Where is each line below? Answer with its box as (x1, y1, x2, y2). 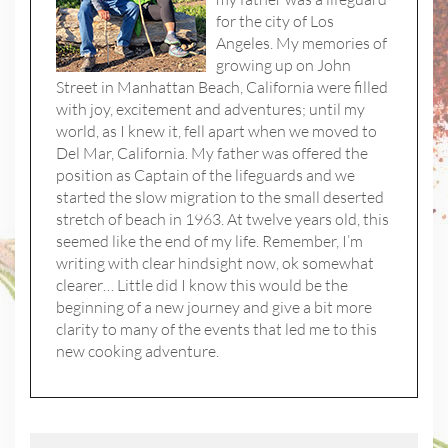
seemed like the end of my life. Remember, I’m (56, 231, 363, 252)
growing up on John (216, 55, 351, 76)
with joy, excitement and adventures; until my (56, 99, 365, 120)
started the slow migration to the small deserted (56, 187, 384, 208)
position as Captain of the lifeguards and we (56, 165, 355, 186)
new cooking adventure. (56, 341, 219, 362)
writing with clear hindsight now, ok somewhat (56, 253, 374, 274)
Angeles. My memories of (216, 33, 387, 54)
